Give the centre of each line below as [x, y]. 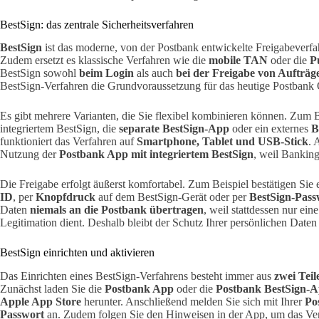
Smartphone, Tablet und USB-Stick [223, 142]
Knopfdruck [66, 197]
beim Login [106, 73]
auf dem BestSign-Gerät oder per [172, 197]
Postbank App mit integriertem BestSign [156, 155]
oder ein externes [270, 129]
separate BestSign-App [174, 129]
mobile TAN [238, 61]
